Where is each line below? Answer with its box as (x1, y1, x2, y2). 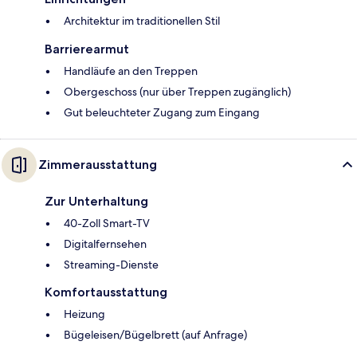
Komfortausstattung (45, 284, 167, 300)
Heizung (64, 307, 105, 322)
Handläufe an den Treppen (64, 64, 198, 79)
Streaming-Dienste (64, 257, 159, 273)
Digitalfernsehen (64, 237, 147, 252)
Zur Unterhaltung (45, 194, 148, 210)
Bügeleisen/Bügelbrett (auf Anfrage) (64, 328, 247, 343)
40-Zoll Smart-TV (64, 216, 150, 231)
